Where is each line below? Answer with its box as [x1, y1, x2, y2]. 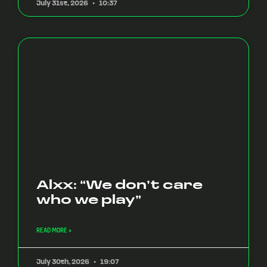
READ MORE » [36, 225, 72, 235]
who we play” [36, 191, 141, 208]
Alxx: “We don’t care [36, 176, 203, 193]
